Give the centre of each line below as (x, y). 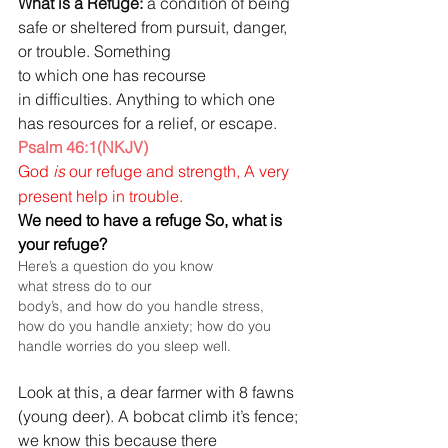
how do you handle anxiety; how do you (146, 326)
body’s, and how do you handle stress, (143, 306)
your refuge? (62, 244)
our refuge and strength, (152, 171)
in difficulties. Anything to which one (148, 99)
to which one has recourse (114, 75)
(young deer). (66, 416)
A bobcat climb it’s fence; (210, 416)
